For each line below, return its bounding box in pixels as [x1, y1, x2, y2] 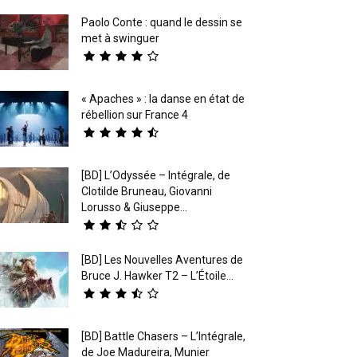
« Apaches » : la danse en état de [81, 92, 245, 105]
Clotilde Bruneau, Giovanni [81, 184, 212, 198]
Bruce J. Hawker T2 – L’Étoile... [81, 269, 233, 282]
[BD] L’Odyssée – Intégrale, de [81, 168, 230, 182]
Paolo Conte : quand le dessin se [81, 15, 242, 29]
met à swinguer [81, 31, 159, 45]
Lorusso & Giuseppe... [81, 200, 187, 214]
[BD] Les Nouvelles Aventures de [81, 253, 243, 266]
